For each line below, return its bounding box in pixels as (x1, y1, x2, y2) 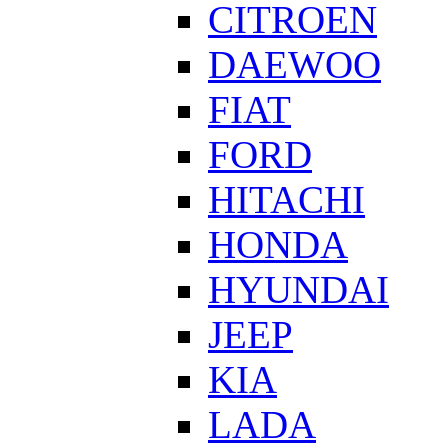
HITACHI (208, 178, 365, 222)
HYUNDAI (208, 268, 389, 312)
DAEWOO (208, 43, 381, 87)
